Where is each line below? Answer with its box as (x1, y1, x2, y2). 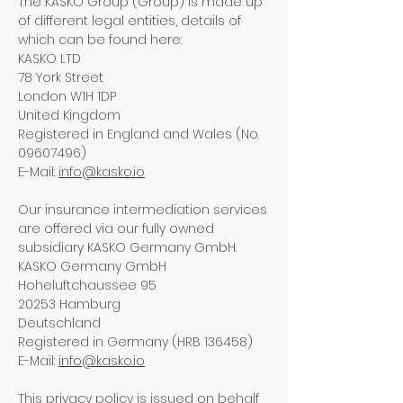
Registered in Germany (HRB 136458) (18, 333, 253, 351)
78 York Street (18, 68, 103, 86)
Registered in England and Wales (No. (18, 125, 259, 143)
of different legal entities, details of (18, 12, 241, 30)
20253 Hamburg (18, 295, 121, 313)
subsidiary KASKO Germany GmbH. (18, 238, 237, 256)
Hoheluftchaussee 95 (18, 276, 157, 294)
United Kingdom (18, 106, 121, 124)
